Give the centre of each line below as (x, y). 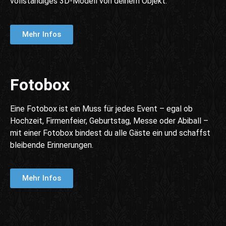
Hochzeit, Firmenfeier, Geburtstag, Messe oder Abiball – (109, 121)
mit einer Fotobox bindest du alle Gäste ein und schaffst (110, 133)
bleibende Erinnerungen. (52, 145)
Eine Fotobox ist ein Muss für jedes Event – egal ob (101, 108)
